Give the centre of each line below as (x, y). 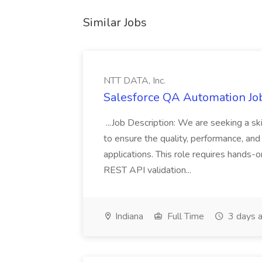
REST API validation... (149, 170)
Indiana (128, 216)
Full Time (185, 216)
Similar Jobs (115, 23)
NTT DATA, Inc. (135, 81)
